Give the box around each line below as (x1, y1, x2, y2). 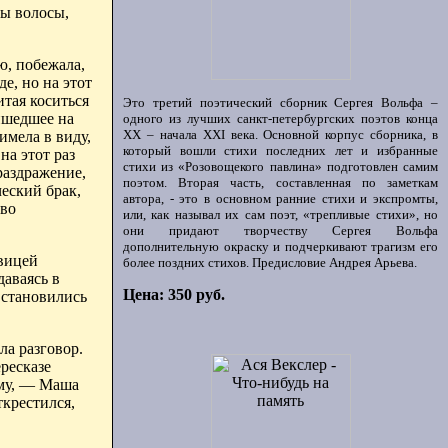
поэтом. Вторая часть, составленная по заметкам (123, 175, 438, 190)
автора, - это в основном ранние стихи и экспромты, (123, 191, 438, 206)
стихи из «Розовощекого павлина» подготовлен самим (123, 159, 438, 174)
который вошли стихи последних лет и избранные (123, 143, 438, 158)
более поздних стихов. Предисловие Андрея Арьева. (123, 255, 417, 270)
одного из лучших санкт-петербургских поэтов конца (123, 111, 438, 126)
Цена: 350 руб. (123, 286, 225, 303)
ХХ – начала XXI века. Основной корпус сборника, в (123, 127, 438, 142)
